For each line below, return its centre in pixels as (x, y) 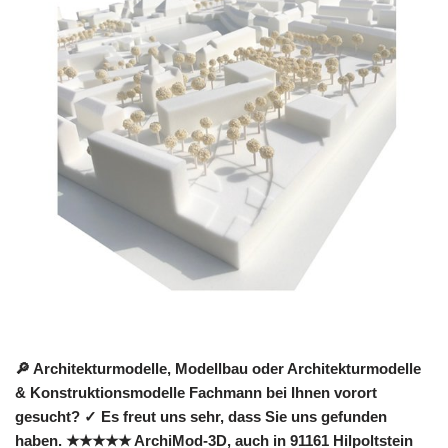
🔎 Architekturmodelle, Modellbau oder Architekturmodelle (218, 369)
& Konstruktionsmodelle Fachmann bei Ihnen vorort (196, 393)
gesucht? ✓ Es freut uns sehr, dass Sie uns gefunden (201, 417)
